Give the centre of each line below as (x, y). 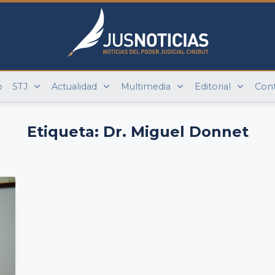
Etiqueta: (65, 132)
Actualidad (75, 87)
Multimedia (145, 87)
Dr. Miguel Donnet (176, 132)
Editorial (212, 87)
